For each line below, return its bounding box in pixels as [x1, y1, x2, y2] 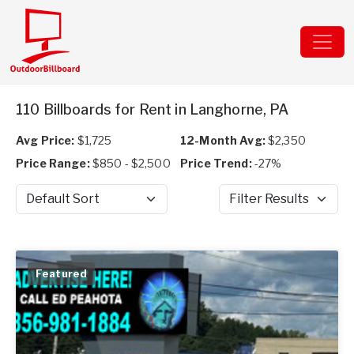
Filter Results [218, 199, 290, 213]
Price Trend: [180, 156, 252, 170]
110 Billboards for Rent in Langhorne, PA [16, 101, 289, 118]
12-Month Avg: [180, 134, 265, 147]
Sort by [15, 199, 53, 213]
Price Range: [16, 156, 90, 170]
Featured [36, 267, 88, 280]
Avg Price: [16, 134, 75, 147]
